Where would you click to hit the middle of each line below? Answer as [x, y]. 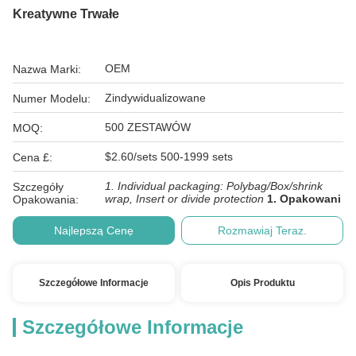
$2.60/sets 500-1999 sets [169, 157]
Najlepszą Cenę [93, 230]
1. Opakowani [304, 199]
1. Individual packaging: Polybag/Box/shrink [214, 186]
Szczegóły [38, 187]
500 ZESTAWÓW [148, 127]
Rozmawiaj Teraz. [263, 230]
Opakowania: [46, 199]
